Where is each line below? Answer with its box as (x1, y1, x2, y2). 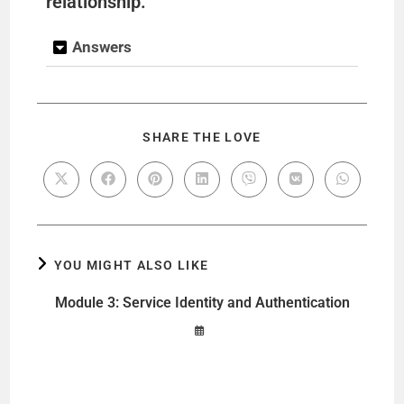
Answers (72, 38, 133, 57)
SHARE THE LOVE (142, 130, 262, 145)
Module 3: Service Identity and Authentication (54, 294, 350, 312)
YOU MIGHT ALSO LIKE (53, 258, 209, 273)
